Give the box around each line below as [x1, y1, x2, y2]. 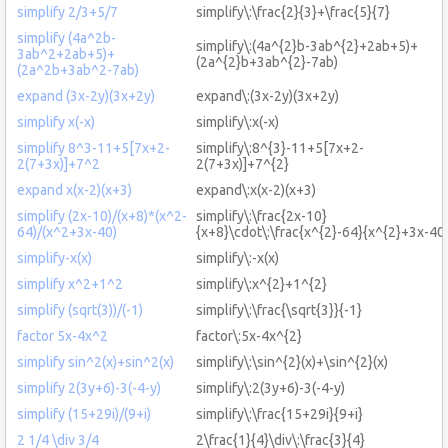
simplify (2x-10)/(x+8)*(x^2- [17, 207, 187, 224]
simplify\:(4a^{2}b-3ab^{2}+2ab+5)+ [196, 37, 418, 54]
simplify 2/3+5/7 [17, 3, 118, 20]
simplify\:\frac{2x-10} [196, 207, 327, 224]
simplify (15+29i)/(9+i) [17, 405, 151, 422]
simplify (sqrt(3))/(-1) [17, 301, 143, 318]
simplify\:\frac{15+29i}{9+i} [196, 405, 363, 422]
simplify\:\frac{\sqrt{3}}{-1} [196, 301, 362, 318]
